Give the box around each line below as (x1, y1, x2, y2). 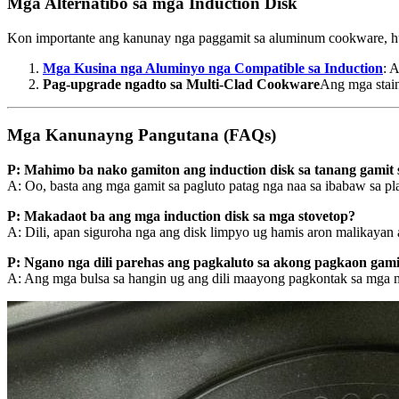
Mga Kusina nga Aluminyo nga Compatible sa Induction (43, 61, 383, 77)
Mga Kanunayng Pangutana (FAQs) (7, 125, 276, 144)
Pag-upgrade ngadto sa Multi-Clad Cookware (43, 77, 320, 93)
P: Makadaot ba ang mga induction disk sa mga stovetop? (7, 208, 355, 224)
